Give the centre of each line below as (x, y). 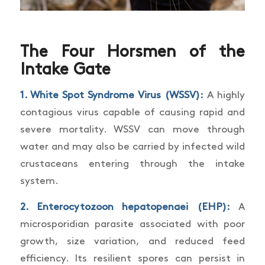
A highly (224, 96)
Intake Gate (65, 70)
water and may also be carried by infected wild (132, 147)
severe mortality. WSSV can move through (132, 130)
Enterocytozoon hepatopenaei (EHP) (132, 207)
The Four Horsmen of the (132, 52)
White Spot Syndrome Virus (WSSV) (115, 96)
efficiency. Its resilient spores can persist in (132, 258)
